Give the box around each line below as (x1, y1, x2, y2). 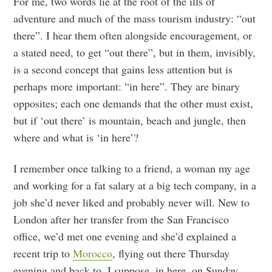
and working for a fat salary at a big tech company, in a (13, 178, 257, 193)
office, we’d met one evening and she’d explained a (13, 229, 237, 244)
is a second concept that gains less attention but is (13, 62, 233, 77)
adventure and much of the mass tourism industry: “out (13, 11, 256, 26)
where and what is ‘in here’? (13, 130, 139, 145)
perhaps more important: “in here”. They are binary (13, 79, 240, 94)
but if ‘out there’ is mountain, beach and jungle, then (13, 113, 246, 128)
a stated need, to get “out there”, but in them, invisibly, (13, 45, 256, 60)
